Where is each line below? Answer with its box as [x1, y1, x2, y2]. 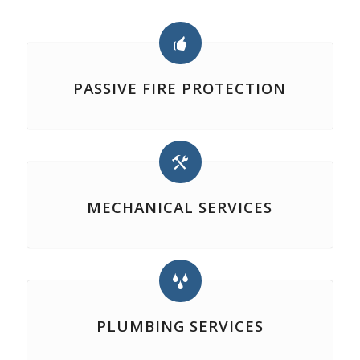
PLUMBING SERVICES [96, 316, 264, 336]
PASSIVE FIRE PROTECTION [73, 78, 287, 98]
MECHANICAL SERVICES [87, 197, 273, 217]
